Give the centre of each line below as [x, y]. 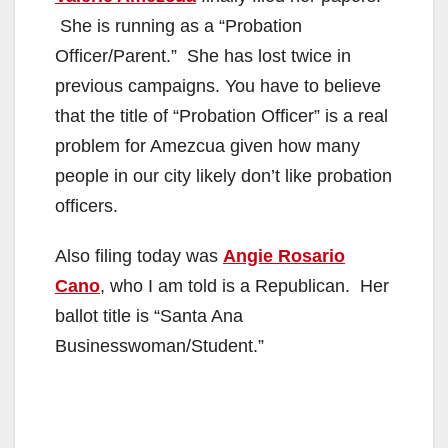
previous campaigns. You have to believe [218, 85]
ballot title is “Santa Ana [149, 315]
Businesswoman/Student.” [159, 345]
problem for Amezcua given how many [207, 145]
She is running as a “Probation [178, 25]
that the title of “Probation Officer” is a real [221, 115]
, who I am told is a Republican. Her [244, 285]
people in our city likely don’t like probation [223, 175]
